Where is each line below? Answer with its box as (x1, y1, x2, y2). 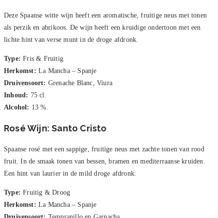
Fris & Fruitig (21, 55, 63, 63)
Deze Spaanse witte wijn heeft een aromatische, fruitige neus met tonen (4, 12, 207, 19)
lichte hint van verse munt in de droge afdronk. (4, 36, 139, 44)
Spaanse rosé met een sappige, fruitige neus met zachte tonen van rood (4, 145, 204, 153)
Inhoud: (4, 91, 29, 99)
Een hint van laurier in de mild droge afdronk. (4, 170, 137, 178)
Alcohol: (4, 104, 30, 111)
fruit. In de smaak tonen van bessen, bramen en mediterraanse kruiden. (4, 158, 205, 165)
